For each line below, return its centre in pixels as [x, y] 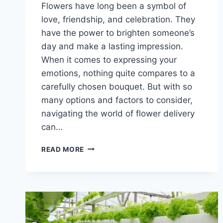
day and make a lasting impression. [112, 46]
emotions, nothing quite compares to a [118, 73]
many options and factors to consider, [117, 100]
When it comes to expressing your [109, 59]
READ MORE [63, 149]
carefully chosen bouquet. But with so [117, 86]
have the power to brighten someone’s [118, 33]
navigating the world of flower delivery [118, 113]
